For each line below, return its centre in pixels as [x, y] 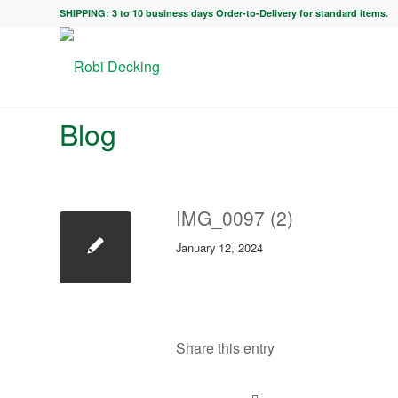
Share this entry [225, 348]
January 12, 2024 [219, 247]
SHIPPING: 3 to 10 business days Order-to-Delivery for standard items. [224, 13]
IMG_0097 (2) [235, 218]
